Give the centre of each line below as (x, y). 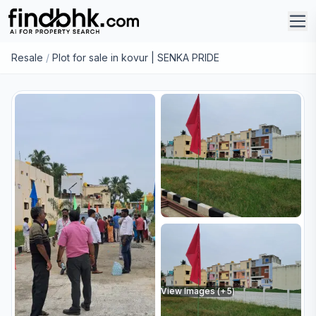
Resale (27, 57)
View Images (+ (194, 291)
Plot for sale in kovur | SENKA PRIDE (136, 57)
